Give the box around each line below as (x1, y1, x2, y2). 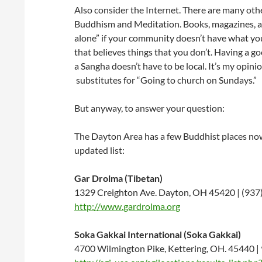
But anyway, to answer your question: (74, 102, 225, 113)
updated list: (74, 144, 125, 156)
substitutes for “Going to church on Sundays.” (74, 74, 257, 85)
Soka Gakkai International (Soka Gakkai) (74, 229, 241, 240)
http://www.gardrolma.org (74, 201, 180, 212)
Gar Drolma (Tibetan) (74, 173, 163, 184)
